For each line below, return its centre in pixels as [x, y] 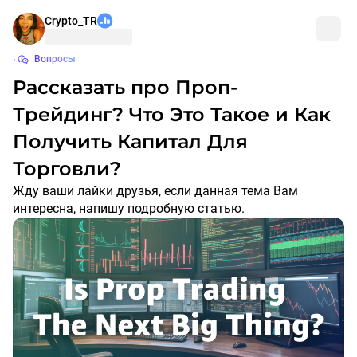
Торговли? [67, 169]
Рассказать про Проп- [20, 87]
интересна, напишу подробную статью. [129, 208]
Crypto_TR [71, 21]
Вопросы [55, 59]
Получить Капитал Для [130, 141]
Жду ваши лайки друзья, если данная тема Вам [19, 191]
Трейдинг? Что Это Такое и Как [172, 114]
